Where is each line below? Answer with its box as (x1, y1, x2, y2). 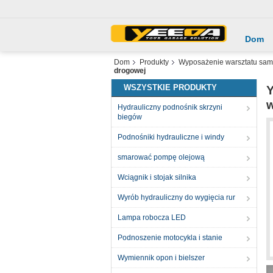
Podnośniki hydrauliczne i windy (118, 133, 224, 141)
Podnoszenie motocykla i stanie (118, 233, 222, 242)
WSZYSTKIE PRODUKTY (124, 83, 217, 92)
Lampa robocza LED (118, 213, 186, 222)
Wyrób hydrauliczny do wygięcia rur (118, 193, 235, 202)
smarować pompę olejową (118, 153, 205, 161)
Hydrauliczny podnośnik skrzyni (118, 103, 222, 112)
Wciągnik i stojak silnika (118, 173, 196, 182)
